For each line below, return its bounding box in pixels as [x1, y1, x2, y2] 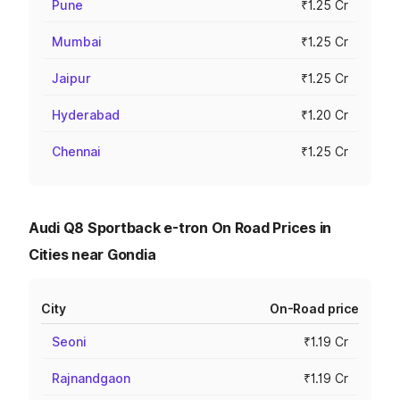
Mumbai [52, 34, 102, 49]
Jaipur [52, 71, 91, 86]
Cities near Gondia [29, 246, 156, 263]
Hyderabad [52, 107, 120, 122]
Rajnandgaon [52, 371, 130, 386]
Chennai [52, 144, 101, 159]
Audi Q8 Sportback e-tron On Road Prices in [29, 219, 332, 237]
